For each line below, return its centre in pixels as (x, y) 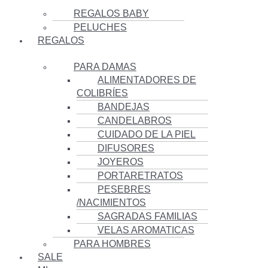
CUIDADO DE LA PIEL (147, 135)
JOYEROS (121, 162)
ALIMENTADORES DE (147, 80)
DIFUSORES (126, 148)
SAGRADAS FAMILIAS (147, 217)
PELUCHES (100, 28)
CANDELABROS (135, 121)
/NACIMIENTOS (111, 203)
